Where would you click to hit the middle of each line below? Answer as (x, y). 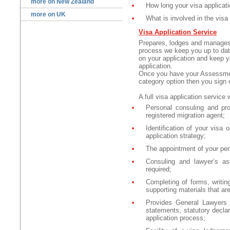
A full (146, 97)
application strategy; (176, 136)
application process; (176, 218)
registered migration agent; (185, 116)
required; (159, 169)
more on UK (48, 15)
